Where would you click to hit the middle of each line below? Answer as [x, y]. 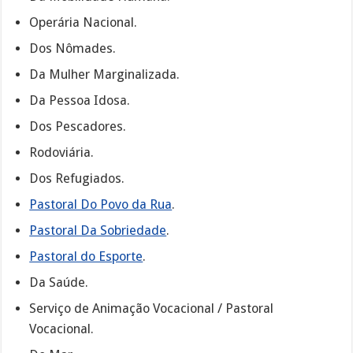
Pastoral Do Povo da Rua [101, 205]
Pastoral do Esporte [86, 257]
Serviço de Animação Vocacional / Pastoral [152, 309]
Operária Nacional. [84, 23]
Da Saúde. [59, 283]
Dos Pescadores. [78, 127]
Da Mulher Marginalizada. [105, 75]
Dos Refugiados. [77, 179]
